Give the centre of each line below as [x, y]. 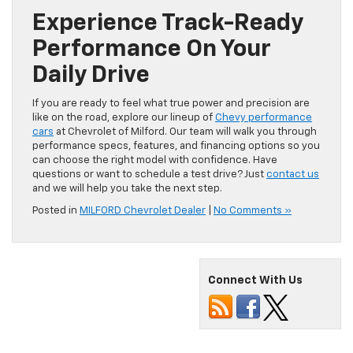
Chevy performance [264, 117]
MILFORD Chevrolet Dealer [143, 210]
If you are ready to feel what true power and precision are [171, 103]
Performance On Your [152, 49]
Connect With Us [255, 280]
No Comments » [253, 210]
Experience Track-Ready [168, 23]
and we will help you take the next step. [127, 188]
